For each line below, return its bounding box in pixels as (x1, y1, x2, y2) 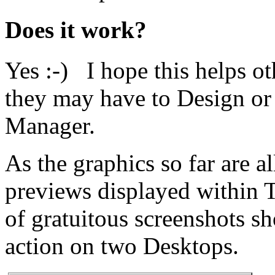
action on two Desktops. (5, 233, 239, 260)
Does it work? (5, 17, 147, 44)
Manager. (5, 112, 95, 139)
